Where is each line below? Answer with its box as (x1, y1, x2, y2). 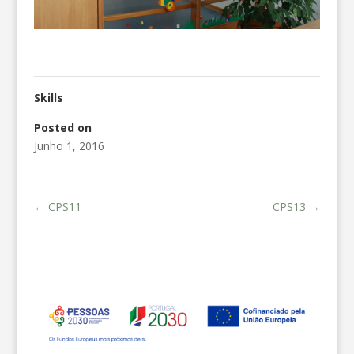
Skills (33, 90, 63, 106)
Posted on (33, 120, 92, 136)
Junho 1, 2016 (33, 138, 104, 154)
